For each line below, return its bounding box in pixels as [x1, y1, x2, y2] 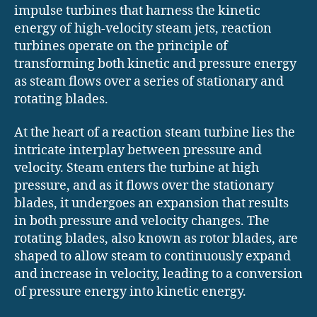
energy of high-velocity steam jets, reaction [14, 20, 272, 37]
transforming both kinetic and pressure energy [14, 55, 296, 72]
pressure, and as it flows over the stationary [14, 178, 274, 195]
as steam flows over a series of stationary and [14, 73, 284, 90]
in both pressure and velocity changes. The [14, 213, 270, 230]
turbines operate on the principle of [14, 38, 228, 54]
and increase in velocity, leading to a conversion [14, 266, 303, 283]
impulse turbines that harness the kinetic [14, 2, 260, 19]
